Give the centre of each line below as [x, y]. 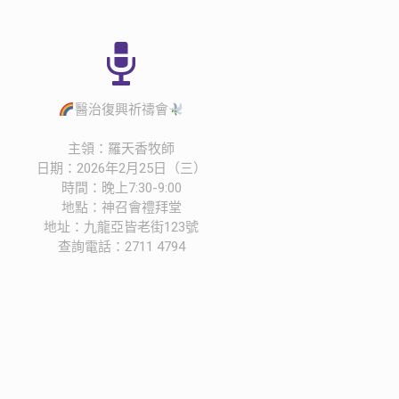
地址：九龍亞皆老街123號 [121, 227]
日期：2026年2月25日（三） [121, 168]
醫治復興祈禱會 [121, 110]
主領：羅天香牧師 [121, 149]
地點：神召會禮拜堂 [121, 208]
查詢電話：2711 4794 [121, 247]
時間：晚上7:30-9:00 [121, 188]
